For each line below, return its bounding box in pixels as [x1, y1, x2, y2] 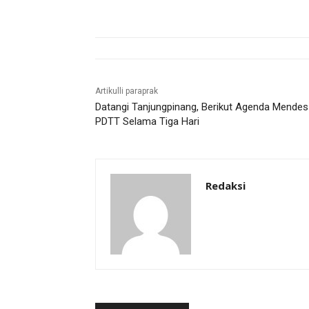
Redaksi [206, 179, 246, 193]
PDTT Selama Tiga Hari [95, 115, 199, 128]
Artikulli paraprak [95, 86, 158, 97]
